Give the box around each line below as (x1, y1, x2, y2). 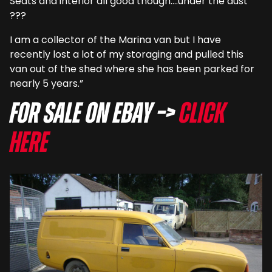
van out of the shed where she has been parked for (10, 61, 254, 76)
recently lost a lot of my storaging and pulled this (10, 47, 243, 61)
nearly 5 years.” (10, 76, 83, 90)
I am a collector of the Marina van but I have (10, 32, 221, 47)
